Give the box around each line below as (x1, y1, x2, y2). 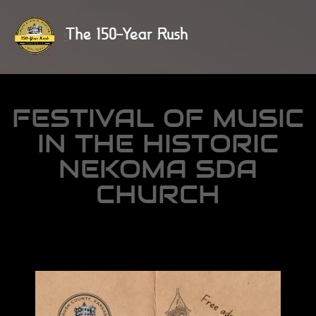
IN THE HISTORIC (37, 126, 279, 160)
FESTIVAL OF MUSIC (12, 101, 304, 135)
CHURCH (96, 177, 220, 211)
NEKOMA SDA (59, 152, 257, 186)
